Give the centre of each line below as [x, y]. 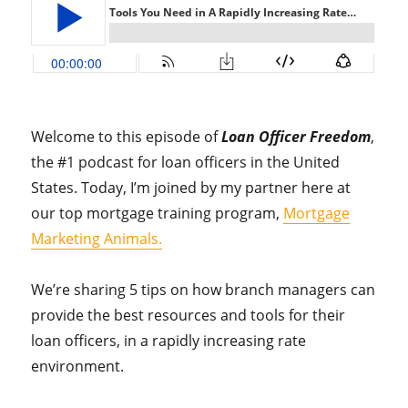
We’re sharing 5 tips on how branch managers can [204, 290]
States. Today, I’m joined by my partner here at [191, 188]
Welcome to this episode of [127, 137]
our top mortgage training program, [158, 214]
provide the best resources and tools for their [189, 316]
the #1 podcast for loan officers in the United [186, 163]
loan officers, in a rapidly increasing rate [169, 341]
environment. [80, 367]
